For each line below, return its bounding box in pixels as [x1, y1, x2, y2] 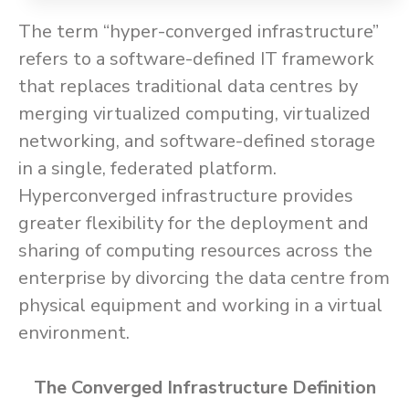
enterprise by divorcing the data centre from [18, 266, 390, 290]
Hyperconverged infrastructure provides [18, 184, 353, 208]
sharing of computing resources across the [18, 238, 372, 263]
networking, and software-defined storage [18, 129, 375, 153]
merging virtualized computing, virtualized [18, 101, 371, 126]
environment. [18, 320, 130, 345]
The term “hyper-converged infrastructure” [18, 19, 379, 44]
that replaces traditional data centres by [18, 74, 358, 99]
